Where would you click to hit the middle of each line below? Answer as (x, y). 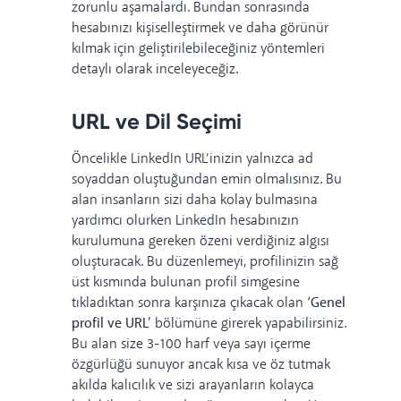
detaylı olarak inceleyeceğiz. (155, 70)
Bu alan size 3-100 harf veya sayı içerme (191, 345)
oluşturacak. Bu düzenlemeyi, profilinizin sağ (205, 262)
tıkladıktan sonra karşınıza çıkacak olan (189, 303)
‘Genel (326, 303)
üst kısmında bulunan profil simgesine (186, 283)
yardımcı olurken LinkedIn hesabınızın (185, 221)
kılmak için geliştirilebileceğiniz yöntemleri (198, 49)
